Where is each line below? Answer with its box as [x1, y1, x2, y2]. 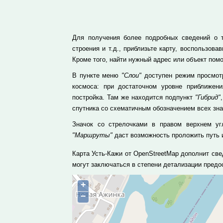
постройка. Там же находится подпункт [72, 94, 195, 101]
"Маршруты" [72, 131, 112, 139]
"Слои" [121, 72, 142, 79]
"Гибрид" [195, 94, 221, 101]
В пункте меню [72, 72, 122, 79]
